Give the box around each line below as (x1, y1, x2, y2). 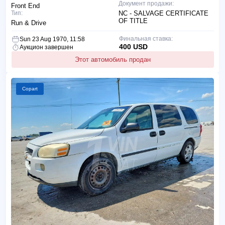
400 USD (119, 42, 148, 51)
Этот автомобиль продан (75, 55, 151, 63)
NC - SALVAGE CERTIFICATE (119, 9, 208, 17)
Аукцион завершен (20, 43, 73, 51)
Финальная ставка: (119, 35, 173, 42)
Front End (11, 2, 40, 10)
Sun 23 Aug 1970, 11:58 (20, 35, 85, 43)
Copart (22, 85, 38, 91)
